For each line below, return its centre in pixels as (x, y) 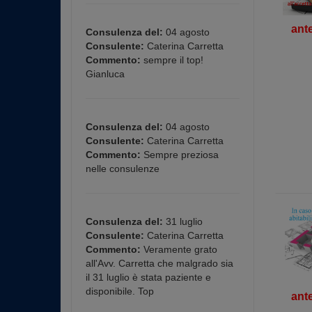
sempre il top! (172, 60)
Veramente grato (179, 249)
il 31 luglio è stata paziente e (148, 277)
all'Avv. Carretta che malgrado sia (159, 263)
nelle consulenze (123, 169)
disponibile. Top (120, 291)
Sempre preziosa (180, 155)
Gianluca (105, 74)
